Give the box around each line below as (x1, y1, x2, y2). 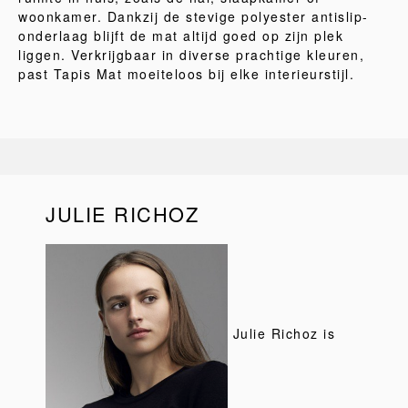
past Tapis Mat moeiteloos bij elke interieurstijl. (18, 65, 354, 83)
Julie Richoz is (228, 323, 335, 342)
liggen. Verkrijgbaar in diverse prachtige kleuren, (18, 46, 364, 64)
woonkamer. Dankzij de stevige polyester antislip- (18, 7, 369, 25)
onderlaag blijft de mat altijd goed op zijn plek (18, 26, 343, 45)
